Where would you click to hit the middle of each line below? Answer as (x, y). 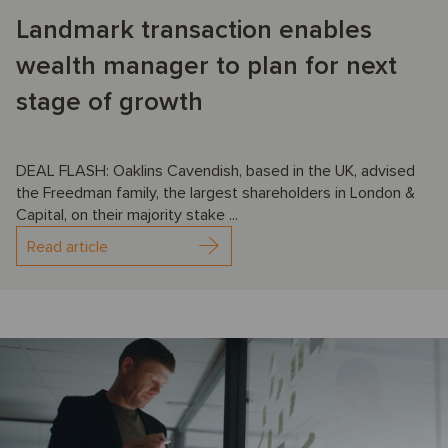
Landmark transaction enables (194, 30)
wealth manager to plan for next (206, 66)
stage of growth (109, 102)
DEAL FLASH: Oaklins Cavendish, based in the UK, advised (215, 171)
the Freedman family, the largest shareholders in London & (215, 193)
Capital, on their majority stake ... (127, 215)
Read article (67, 247)
